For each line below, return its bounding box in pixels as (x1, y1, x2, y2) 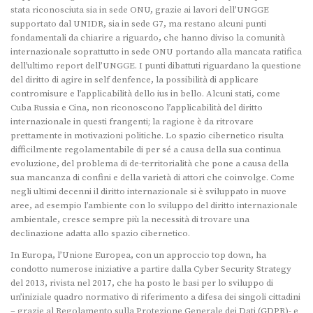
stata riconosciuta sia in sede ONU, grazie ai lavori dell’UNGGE (10, 3, 269, 15)
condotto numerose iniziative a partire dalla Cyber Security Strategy (10, 263, 291, 275)
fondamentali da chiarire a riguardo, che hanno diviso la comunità (10, 31, 285, 43)
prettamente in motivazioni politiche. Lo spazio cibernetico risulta (10, 129, 284, 141)
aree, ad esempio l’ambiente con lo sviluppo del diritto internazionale (10, 199, 298, 211)
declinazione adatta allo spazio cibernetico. (10, 227, 190, 239)
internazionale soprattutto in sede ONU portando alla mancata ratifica (10, 45, 302, 57)
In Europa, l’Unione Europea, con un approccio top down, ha (10, 249, 266, 261)
